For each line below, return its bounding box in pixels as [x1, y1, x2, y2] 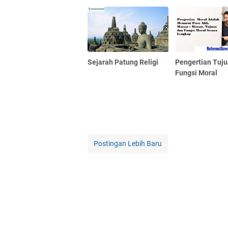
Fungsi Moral [175, 68, 218, 77]
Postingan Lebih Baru [94, 139, 162, 148]
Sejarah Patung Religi [88, 58, 158, 66]
